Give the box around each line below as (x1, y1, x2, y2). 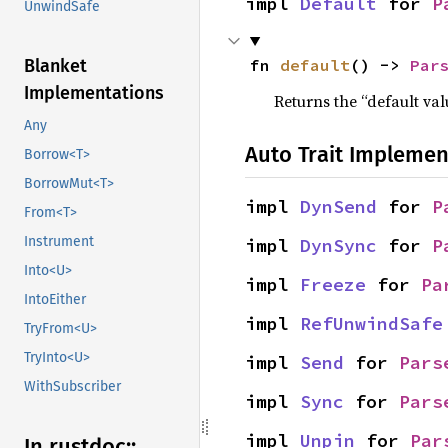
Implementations (24, 82, 164, 105)
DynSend (300, 194, 377, 218)
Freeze (300, 272, 366, 296)
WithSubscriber (24, 378, 121, 396)
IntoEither (24, 291, 86, 309)
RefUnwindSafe (300, 311, 443, 335)
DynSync (300, 233, 377, 257)
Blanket (24, 55, 87, 78)
